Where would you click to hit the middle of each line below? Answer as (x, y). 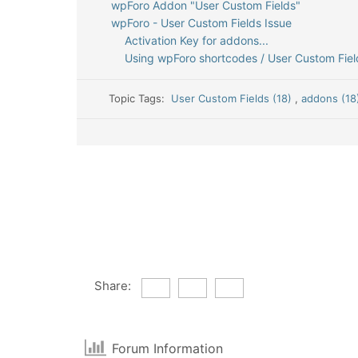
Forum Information (168, 348)
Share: (112, 286)
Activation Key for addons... (197, 40)
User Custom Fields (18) (233, 98)
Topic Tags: (140, 98)
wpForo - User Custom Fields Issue (201, 23)
